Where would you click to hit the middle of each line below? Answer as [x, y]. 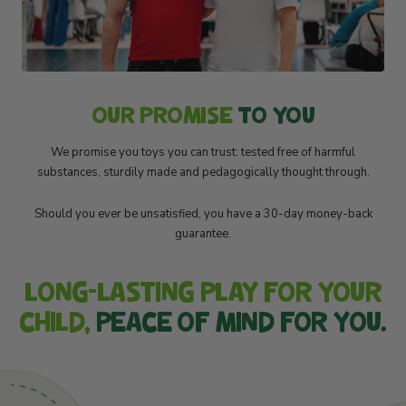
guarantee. [203, 234]
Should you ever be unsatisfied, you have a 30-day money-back [203, 214]
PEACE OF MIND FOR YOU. [242, 322]
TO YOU [274, 114]
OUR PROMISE [162, 114]
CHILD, [58, 322]
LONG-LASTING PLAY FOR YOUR [203, 292]
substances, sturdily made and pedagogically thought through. [203, 173]
